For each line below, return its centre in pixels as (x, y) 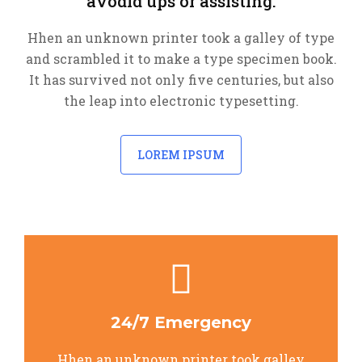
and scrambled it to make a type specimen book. (181, 59)
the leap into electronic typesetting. (181, 101)
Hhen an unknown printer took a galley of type (181, 38)
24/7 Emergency (181, 322)
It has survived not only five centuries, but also (181, 80)
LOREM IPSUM (181, 155)
